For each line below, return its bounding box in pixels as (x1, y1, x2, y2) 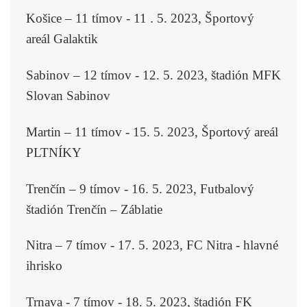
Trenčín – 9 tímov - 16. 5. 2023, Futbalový (25, 181, 254, 196)
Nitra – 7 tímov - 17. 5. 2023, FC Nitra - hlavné (25, 238, 278, 253)
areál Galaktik (25, 32, 98, 47)
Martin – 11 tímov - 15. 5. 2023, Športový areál (25, 124, 278, 139)
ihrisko (25, 258, 62, 273)
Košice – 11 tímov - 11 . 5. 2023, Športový (25, 11, 254, 26)
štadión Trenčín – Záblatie (25, 201, 162, 217)
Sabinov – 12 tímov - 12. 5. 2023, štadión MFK (25, 67, 281, 82)
